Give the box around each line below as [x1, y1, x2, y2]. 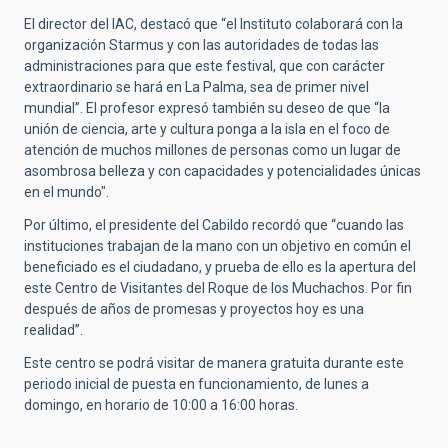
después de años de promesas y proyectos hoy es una [24, 300, 364, 317]
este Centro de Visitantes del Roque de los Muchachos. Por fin [24, 279, 412, 296]
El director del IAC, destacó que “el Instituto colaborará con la [24, 15, 403, 32]
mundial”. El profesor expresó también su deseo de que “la [24, 99, 390, 116]
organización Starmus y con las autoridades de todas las [24, 36, 379, 53]
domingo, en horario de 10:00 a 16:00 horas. [24, 396, 298, 413]
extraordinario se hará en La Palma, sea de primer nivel [24, 78, 369, 95]
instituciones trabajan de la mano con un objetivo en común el [24, 237, 411, 254]
